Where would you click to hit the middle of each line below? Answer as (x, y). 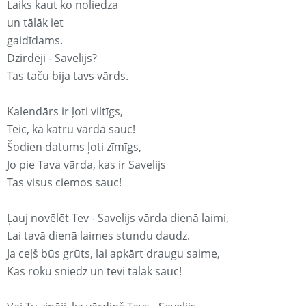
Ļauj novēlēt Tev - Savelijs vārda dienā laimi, (118, 218)
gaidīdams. (35, 41)
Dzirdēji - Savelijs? (52, 58)
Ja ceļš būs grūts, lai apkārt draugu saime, (113, 254)
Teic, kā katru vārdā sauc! (71, 129)
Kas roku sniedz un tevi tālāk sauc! (94, 272)
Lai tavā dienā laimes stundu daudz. (98, 236)
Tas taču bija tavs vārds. (68, 76)
